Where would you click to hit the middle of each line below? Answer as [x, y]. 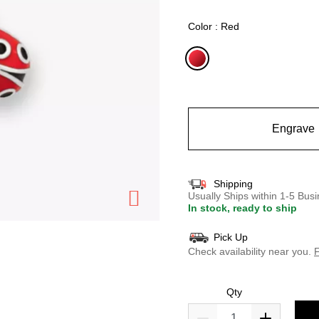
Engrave [293, 128]
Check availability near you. [250, 251]
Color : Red [214, 26]
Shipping [233, 183]
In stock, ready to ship [242, 208]
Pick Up [231, 237]
